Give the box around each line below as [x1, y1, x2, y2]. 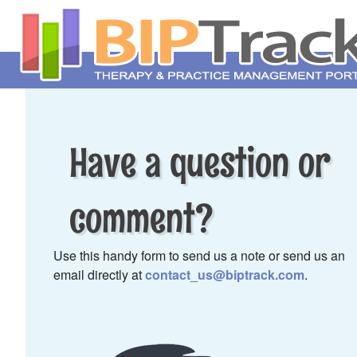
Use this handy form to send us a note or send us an [53, 246, 345, 265]
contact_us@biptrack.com [145, 265, 304, 284]
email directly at [53, 265, 145, 284]
